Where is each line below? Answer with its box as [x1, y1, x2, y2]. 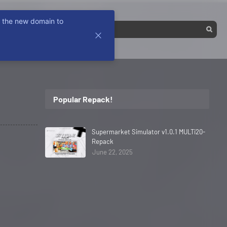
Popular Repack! [53, 94, 113, 104]
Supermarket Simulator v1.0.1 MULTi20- [91, 128, 205, 136]
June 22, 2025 [92, 148, 133, 156]
